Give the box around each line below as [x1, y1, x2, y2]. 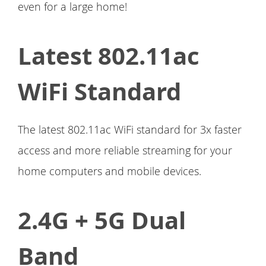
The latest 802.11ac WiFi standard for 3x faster [18, 122, 242, 137]
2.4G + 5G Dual [18, 204, 186, 237]
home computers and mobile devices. [18, 164, 201, 179]
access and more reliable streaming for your [18, 143, 232, 158]
